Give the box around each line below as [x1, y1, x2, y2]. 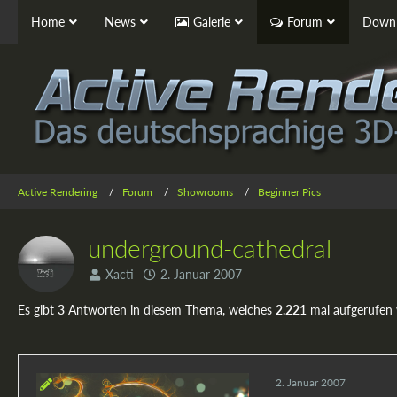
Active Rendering [18, 184, 97, 198]
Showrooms [177, 184, 233, 198]
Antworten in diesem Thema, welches [65, 302, 276, 317]
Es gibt [18, 302, 58, 317]
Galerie [193, 14, 230, 29]
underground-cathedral [88, 233, 331, 263]
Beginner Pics [258, 184, 321, 198]
